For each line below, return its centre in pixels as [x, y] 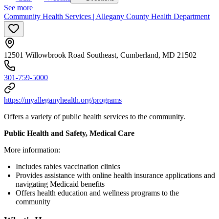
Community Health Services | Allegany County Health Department [107, 16]
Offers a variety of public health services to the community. [95, 116]
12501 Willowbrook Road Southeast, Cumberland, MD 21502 [100, 55]
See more [18, 7]
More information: [32, 150]
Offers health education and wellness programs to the [97, 193]
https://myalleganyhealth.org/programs [63, 100]
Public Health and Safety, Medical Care [69, 133]
